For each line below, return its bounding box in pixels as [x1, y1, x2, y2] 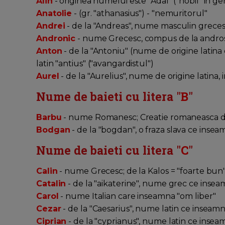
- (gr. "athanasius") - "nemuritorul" [72, 9, 209, 19]
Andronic [36, 34, 76, 44]
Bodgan [36, 125, 70, 135]
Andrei [36, 21, 65, 31]
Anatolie [36, 9, 72, 19]
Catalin [36, 179, 66, 189]
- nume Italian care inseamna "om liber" [58, 191, 218, 201]
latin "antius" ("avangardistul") [36, 59, 156, 69]
